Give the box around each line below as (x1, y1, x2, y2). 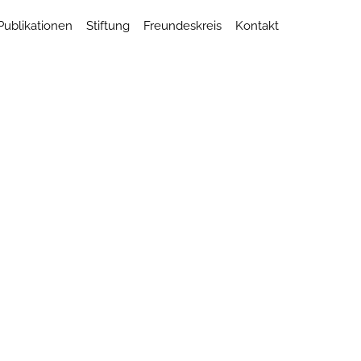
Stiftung (86, 19, 130, 33)
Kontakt (235, 19, 279, 33)
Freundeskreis (143, 19, 222, 33)
